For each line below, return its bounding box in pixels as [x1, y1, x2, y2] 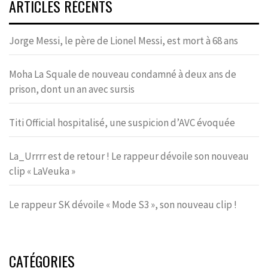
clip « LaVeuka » [9, 164, 75, 178]
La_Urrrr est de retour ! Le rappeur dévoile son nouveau [9, 149, 249, 163]
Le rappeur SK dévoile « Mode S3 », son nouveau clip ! [9, 197, 237, 211]
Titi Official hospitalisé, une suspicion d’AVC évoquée [9, 115, 235, 129]
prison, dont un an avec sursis [9, 82, 135, 96]
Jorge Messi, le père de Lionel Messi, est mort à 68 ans [9, 33, 240, 47]
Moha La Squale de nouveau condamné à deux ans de [9, 67, 236, 81]
